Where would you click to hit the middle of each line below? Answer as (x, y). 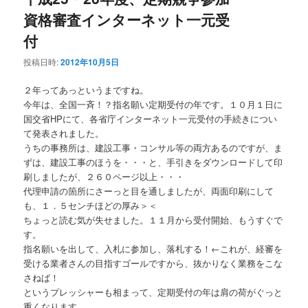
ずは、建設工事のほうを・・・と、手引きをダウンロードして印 (153, 162)
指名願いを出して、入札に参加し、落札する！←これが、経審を (153, 249)
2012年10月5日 (90, 62)
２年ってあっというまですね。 (86, 90)
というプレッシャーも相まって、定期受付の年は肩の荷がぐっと (153, 292)
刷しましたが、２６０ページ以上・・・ (104, 177)
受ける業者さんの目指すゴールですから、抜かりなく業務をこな (153, 263)
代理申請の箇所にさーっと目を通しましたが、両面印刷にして (149, 191)
